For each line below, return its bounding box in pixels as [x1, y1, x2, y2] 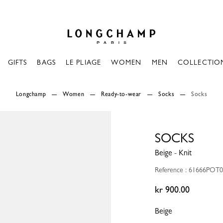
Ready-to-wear [101, 91, 142, 98]
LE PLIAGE [65, 58, 101, 66]
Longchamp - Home [61, 19, 125, 28]
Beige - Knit [154, 148, 192, 157]
